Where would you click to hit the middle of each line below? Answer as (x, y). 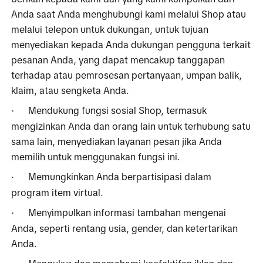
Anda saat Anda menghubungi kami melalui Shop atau (129, 14)
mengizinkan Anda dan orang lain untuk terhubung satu (131, 126)
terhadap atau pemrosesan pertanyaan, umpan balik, (127, 75)
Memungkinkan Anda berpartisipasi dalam (120, 176)
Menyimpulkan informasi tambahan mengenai (127, 212)
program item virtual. (58, 192)
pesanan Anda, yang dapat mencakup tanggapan (118, 60)
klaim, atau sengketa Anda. (72, 90)
